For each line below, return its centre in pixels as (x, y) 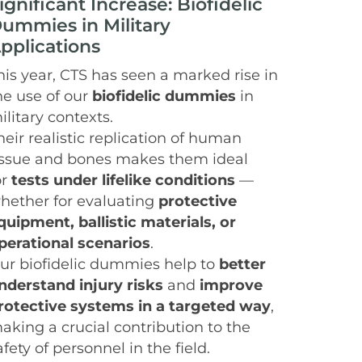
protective (198, 200)
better (242, 263)
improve (231, 284)
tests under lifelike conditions (123, 179)
